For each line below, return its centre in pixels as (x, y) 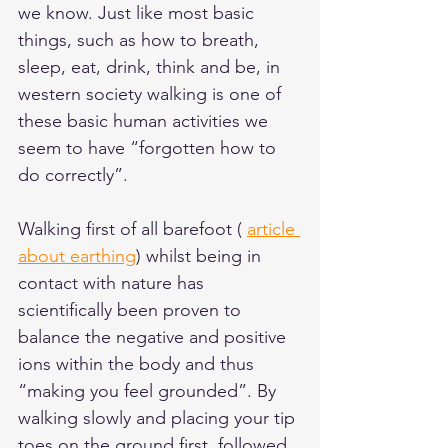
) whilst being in (201, 256)
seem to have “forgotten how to (149, 148)
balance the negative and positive (154, 337)
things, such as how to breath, (141, 40)
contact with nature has (113, 283)
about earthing (77, 256)
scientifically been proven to (132, 310)
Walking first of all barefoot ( (132, 229)
